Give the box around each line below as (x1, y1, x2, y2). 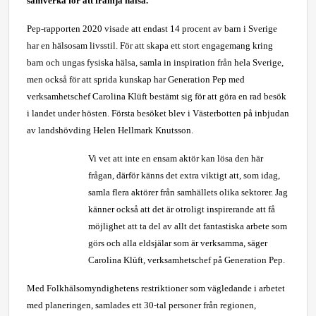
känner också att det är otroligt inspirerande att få (87, 204, 275, 214)
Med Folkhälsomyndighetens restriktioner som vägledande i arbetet (27, 283, 285, 293)
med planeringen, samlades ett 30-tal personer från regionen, (27, 300, 256, 310)
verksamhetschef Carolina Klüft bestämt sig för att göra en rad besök (27, 91, 286, 102)
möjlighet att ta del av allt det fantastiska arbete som (87, 221, 287, 231)
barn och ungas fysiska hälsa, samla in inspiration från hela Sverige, (27, 57, 284, 68)
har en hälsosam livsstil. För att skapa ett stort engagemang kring (27, 40, 273, 51)
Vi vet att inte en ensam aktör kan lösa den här (87, 153, 263, 164)
